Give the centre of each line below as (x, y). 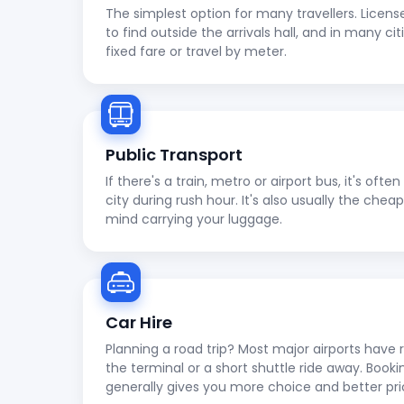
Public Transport (174, 155)
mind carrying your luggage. (194, 219)
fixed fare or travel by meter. (196, 51)
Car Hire (139, 322)
